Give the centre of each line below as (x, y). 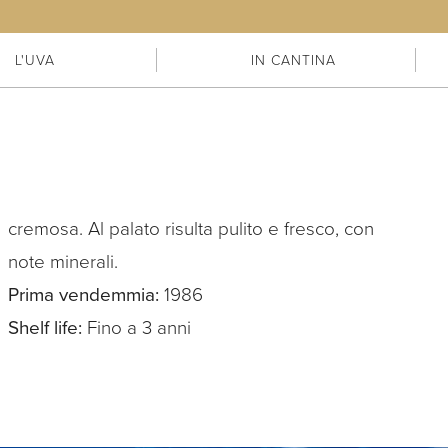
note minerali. (63, 262)
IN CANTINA (294, 61)
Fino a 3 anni (137, 328)
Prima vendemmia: (84, 295)
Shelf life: (45, 328)
